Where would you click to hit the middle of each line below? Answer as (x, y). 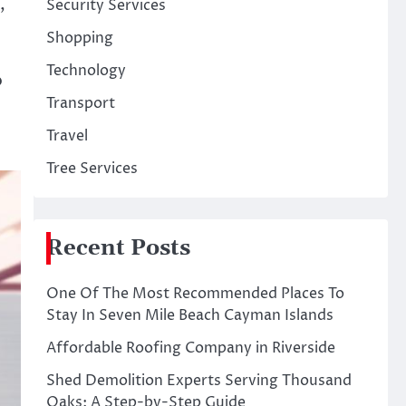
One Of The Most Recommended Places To (195, 294)
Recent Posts (118, 248)
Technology (86, 71)
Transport (80, 103)
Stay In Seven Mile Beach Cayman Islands (189, 315)
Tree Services (92, 169)
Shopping (79, 38)
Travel (67, 136)
